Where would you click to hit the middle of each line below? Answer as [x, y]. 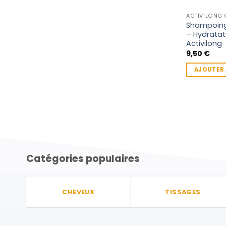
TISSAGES [183, 192]
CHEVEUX [78, 192]
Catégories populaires [83, 158]
